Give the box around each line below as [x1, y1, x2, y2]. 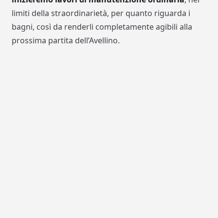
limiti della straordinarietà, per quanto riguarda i [12, 8, 190, 19]
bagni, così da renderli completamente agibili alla [12, 21, 192, 33]
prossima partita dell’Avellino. [12, 35, 120, 46]
